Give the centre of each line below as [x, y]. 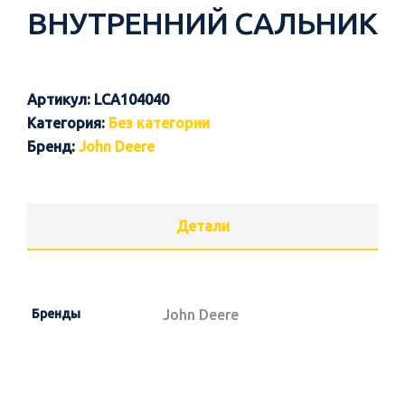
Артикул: [61, 99]
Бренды [56, 314]
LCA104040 [132, 99]
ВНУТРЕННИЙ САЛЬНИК [202, 23]
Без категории [159, 123]
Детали [202, 226]
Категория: [68, 123]
